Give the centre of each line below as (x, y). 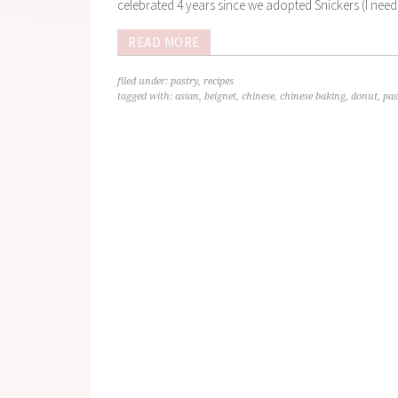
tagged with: (146, 96)
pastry (184, 81)
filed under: (144, 81)
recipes (219, 81)
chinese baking (313, 96)
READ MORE (164, 42)
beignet (220, 96)
